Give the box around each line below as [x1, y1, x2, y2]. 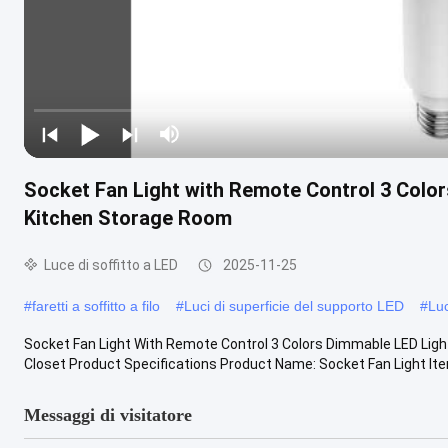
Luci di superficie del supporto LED [184, 297, 404, 314]
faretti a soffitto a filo [32, 297, 160, 314]
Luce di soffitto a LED [44, 256, 178, 273]
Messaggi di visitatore [24, 404, 192, 425]
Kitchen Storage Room [24, 205, 232, 230]
